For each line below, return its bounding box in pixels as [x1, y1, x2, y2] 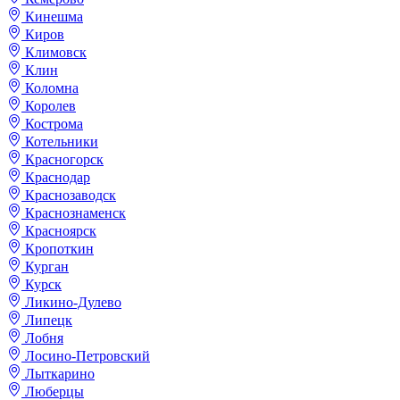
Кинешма [25, 9, 83, 25]
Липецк [25, 312, 72, 329]
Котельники [25, 134, 98, 150]
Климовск [25, 45, 87, 61]
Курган [25, 259, 69, 275]
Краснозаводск [25, 187, 116, 204]
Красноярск [25, 223, 96, 239]
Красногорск [25, 152, 104, 168]
